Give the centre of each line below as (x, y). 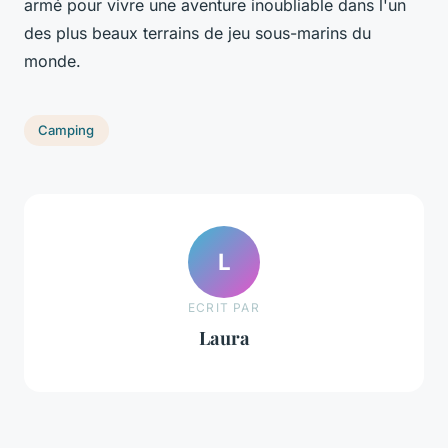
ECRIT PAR (224, 308)
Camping (66, 130)
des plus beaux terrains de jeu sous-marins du (197, 32)
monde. (52, 60)
